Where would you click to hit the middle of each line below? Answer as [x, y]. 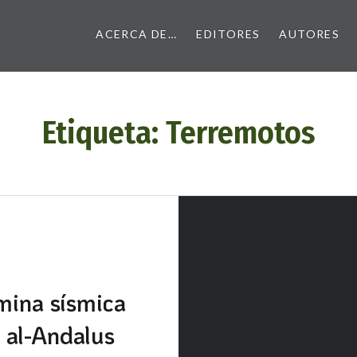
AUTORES [310, 34]
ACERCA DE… [137, 34]
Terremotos [240, 133]
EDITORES [228, 34]
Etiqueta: [104, 133]
